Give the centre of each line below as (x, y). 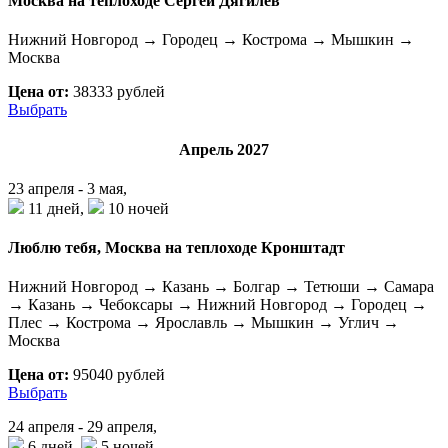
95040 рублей (117, 375)
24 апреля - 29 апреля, (82, 427)
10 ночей (136, 208)
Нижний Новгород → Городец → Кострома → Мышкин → (211, 40)
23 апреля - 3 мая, (67, 188)
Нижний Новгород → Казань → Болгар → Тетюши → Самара (221, 287)
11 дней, (56, 208)
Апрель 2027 (224, 149)
